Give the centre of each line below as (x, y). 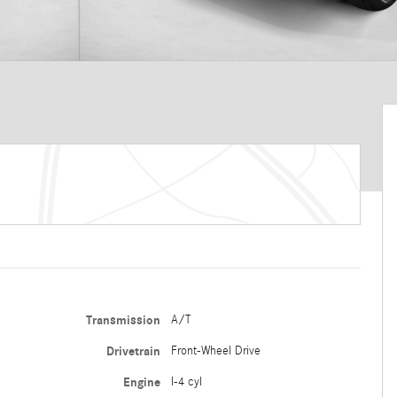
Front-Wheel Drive (215, 351)
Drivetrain (133, 351)
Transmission (123, 320)
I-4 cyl (186, 382)
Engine (141, 382)
